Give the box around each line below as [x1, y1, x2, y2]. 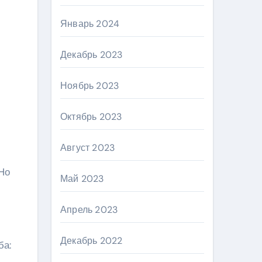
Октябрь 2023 [60, 111, 122, 123]
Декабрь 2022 [60, 235, 123, 247]
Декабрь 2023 [60, 49, 123, 61]
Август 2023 [60, 142, 115, 154]
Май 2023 [60, 173, 104, 185]
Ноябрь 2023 [60, 80, 119, 92]
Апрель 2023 [60, 204, 118, 216]
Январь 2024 [60, 18, 120, 30]
